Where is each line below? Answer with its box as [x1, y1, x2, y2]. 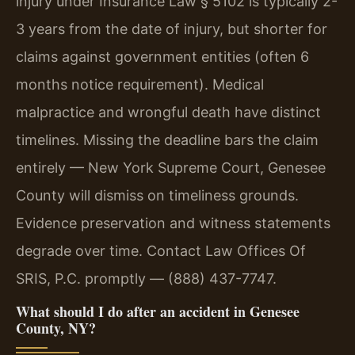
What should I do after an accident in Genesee [16, 301, 300, 323]
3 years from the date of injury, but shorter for [16, 20, 327, 37]
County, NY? [16, 318, 96, 339]
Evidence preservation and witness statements [16, 214, 330, 231]
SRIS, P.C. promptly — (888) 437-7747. [16, 269, 277, 287]
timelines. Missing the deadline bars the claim [16, 131, 319, 148]
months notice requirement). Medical [16, 75, 264, 93]
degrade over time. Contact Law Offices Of [16, 242, 306, 259]
